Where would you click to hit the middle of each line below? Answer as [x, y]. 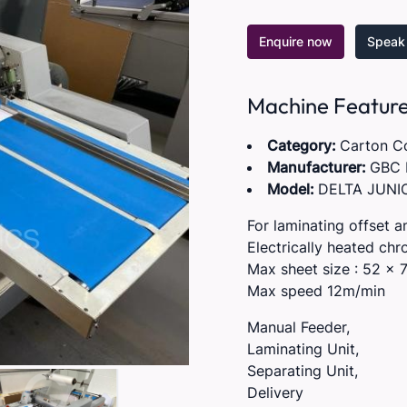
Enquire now [295, 41]
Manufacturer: [318, 167]
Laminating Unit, [303, 349]
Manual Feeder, [298, 327]
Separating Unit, [302, 371]
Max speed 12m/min [316, 291]
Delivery [275, 392]
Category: [303, 145]
